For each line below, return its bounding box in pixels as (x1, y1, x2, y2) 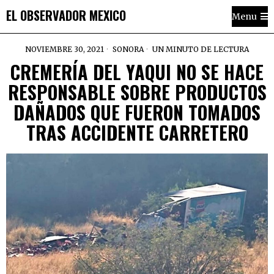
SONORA (113, 45, 144, 54)
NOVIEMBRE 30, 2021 (25, 45, 104, 54)
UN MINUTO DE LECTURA (150, 45, 249, 54)
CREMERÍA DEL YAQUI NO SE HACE (10, 58, 264, 86)
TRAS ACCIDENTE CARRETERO (26, 119, 248, 146)
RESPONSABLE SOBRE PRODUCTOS (7, 78, 267, 106)
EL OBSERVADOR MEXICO (6, 6, 126, 24)
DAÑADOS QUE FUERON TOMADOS (13, 98, 261, 126)
